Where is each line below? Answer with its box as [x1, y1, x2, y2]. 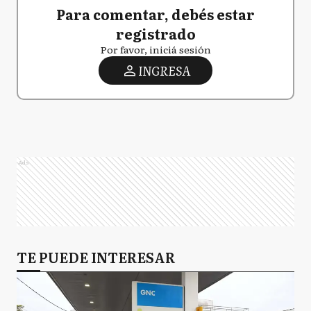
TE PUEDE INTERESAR [17, 246, 175, 267]
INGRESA [137, 61, 190, 80]
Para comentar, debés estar [56, 3, 255, 24]
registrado [115, 23, 196, 44]
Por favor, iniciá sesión [100, 42, 211, 56]
